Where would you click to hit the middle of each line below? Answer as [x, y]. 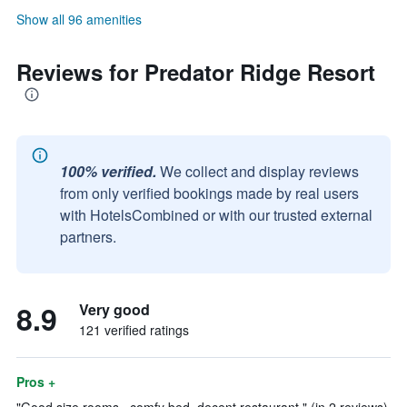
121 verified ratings [134, 330]
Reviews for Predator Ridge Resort [196, 72]
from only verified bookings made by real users [209, 193]
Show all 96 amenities [79, 19]
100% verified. [108, 171]
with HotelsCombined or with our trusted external [216, 215]
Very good [114, 309]
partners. [88, 237]
